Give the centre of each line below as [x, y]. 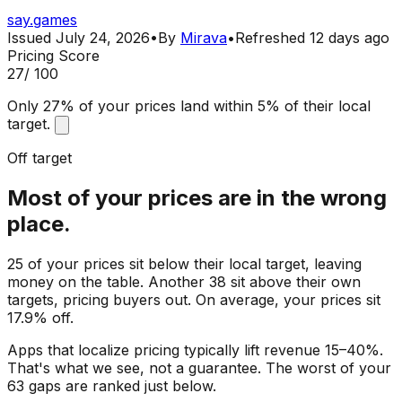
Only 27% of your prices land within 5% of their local [189, 105]
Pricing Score [53, 55]
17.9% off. [40, 317]
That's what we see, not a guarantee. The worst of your [199, 367]
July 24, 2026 [103, 37]
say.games [42, 19]
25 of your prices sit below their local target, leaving [184, 263]
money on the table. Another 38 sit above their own [184, 281]
